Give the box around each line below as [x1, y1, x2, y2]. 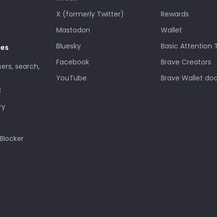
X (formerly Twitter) [56, 9, 124, 19]
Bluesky [56, 41, 81, 51]
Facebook [56, 57, 89, 67]
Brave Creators [161, 57, 211, 67]
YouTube [56, 73, 87, 83]
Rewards [161, 9, 189, 19]
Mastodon [56, 25, 90, 35]
